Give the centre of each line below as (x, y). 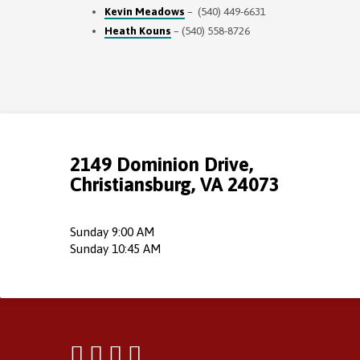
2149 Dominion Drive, (162, 164)
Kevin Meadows (144, 11)
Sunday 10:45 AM (116, 249)
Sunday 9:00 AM (112, 232)
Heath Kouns (137, 30)
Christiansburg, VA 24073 (175, 184)
